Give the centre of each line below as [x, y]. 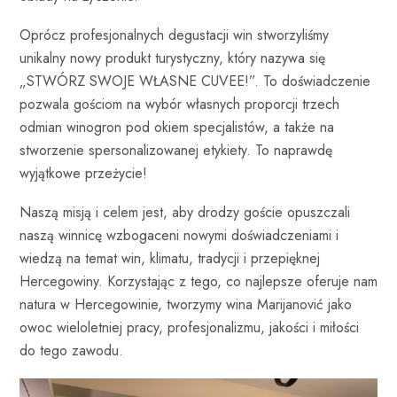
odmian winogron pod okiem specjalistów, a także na [177, 127]
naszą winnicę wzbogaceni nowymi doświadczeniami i [179, 235]
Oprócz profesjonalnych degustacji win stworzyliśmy [174, 35]
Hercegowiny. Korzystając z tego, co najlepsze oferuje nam [198, 281]
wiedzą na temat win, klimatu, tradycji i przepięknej [170, 258]
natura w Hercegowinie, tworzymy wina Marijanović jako [186, 304]
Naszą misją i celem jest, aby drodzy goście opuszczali [185, 212]
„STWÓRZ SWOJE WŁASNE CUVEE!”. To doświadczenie [195, 81]
